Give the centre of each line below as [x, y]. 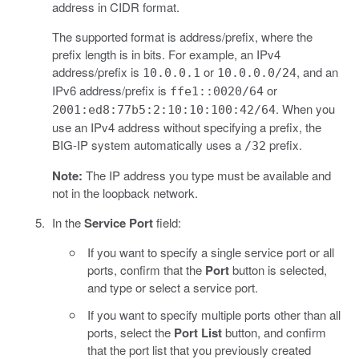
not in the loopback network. [125, 192]
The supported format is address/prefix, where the [182, 36]
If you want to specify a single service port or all [211, 252]
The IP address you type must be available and [206, 175]
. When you [305, 108]
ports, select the [131, 332]
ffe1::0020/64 [216, 91]
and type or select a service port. [173, 287]
